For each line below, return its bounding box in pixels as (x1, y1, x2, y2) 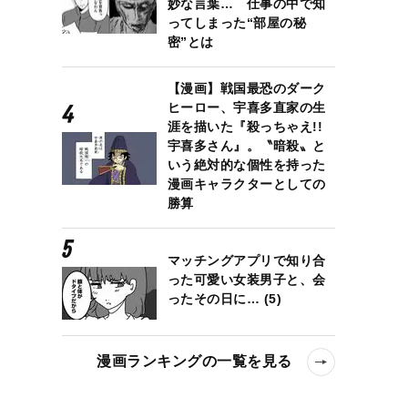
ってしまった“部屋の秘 (167, 15, 307, 30)
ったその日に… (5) (167, 291, 282, 307)
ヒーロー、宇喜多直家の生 (167, 99, 326, 115)
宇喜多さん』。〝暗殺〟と (167, 138, 326, 153)
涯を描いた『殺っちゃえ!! (167, 118, 323, 134)
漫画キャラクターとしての (167, 176, 326, 191)
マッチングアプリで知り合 (167, 253, 326, 269)
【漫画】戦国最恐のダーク (167, 80, 326, 96)
